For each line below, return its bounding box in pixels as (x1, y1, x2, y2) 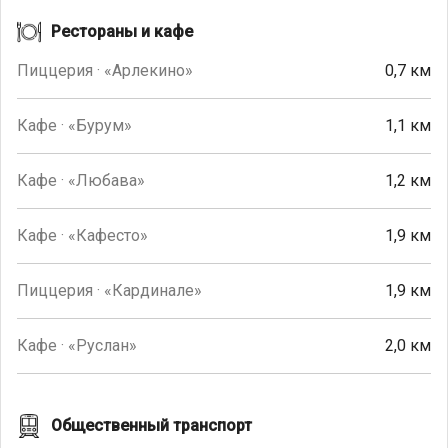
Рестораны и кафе (51, 22, 193, 42)
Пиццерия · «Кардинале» (17, 281, 202, 301)
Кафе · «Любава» (17, 171, 145, 191)
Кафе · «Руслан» (17, 336, 137, 356)
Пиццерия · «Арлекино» (17, 61, 193, 81)
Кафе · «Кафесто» (17, 226, 148, 246)
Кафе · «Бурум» (17, 116, 132, 136)
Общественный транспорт (51, 416, 252, 436)
